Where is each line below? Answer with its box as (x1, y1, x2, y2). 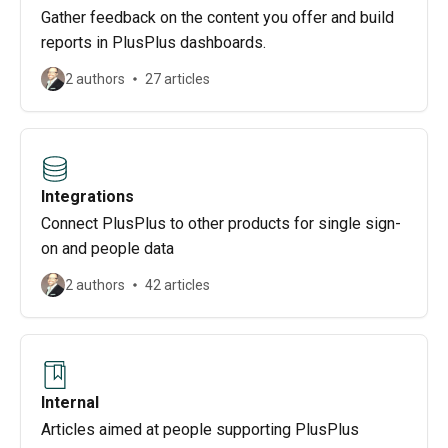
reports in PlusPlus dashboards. (41, 33, 266, 52)
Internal (41, 393, 99, 412)
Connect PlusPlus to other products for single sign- (41, 214, 401, 233)
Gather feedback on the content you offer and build (41, 8, 394, 27)
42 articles (145, 277, 210, 293)
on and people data (41, 239, 174, 258)
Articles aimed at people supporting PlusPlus (41, 420, 359, 439)
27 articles (145, 71, 210, 87)
